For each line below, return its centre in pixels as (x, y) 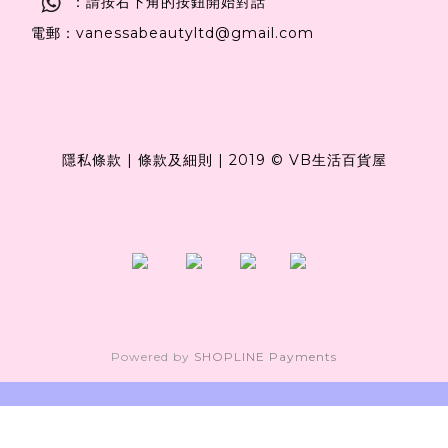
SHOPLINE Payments (265, 357)
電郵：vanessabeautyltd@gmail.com (172, 33)
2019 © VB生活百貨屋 (307, 160)
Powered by (152, 357)
